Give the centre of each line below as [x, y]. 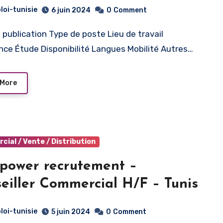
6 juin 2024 [71, 10]
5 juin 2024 [71, 212]
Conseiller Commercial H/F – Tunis [160, 184]
